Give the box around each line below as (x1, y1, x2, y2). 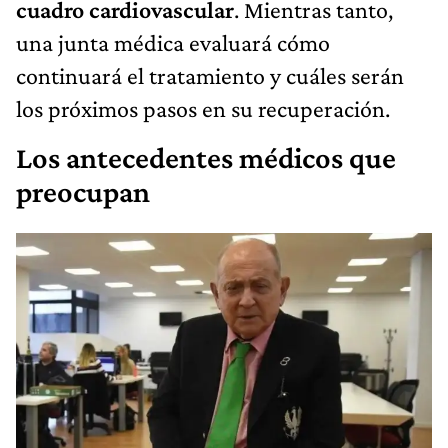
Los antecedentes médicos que (16, 140, 396, 175)
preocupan (16, 174, 150, 209)
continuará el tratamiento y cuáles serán (16, 61, 404, 89)
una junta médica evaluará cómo (16, 28, 330, 56)
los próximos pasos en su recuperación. (16, 94, 390, 122)
